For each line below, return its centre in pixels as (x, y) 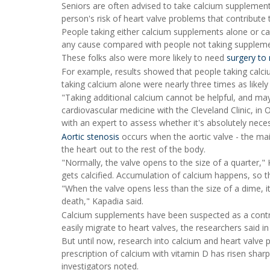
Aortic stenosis (90, 136)
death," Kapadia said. (102, 201)
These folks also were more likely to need (144, 58)
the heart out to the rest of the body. (133, 149)
